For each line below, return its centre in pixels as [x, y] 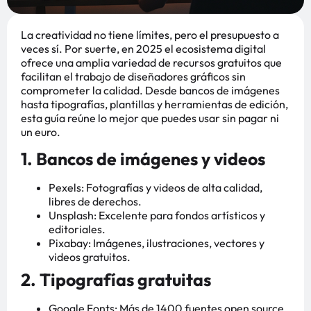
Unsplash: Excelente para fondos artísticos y [157, 216]
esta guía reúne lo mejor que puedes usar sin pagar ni [150, 118]
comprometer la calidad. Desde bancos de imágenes [150, 90]
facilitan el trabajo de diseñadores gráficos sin [133, 76]
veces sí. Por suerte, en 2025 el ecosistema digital [143, 48]
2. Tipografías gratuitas [116, 280]
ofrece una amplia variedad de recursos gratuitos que [151, 62]
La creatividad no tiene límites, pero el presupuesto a [150, 34]
